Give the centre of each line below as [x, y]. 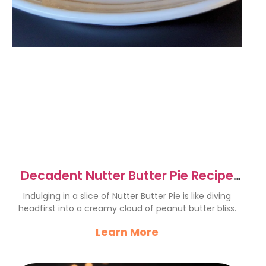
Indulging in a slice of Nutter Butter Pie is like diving [127, 196]
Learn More [127, 232]
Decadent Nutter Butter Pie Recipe [127, 175]
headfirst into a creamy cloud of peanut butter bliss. [127, 208]
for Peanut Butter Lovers [127, 190]
